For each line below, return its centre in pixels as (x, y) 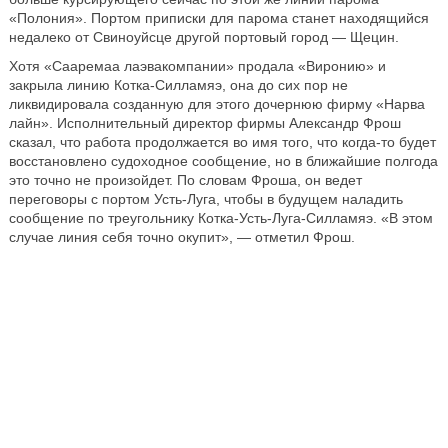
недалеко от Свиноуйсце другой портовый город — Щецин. (203, 37)
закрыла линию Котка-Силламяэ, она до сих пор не (178, 85)
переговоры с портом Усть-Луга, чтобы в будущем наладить (205, 199)
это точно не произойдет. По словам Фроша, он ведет (185, 180)
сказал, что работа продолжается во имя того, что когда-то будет (222, 142)
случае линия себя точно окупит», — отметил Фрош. (181, 237)
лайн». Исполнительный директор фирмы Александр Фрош (204, 123)
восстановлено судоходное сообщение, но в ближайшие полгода (223, 161)
